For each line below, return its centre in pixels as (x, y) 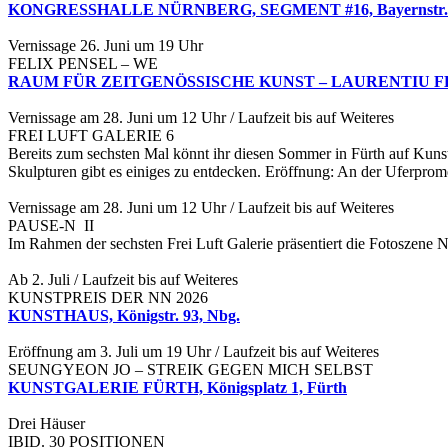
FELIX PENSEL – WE (83, 64)
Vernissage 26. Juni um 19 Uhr (105, 46)
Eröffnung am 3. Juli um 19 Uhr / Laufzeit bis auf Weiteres (193, 352)
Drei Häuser (48, 424)
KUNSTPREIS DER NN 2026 (108, 298)
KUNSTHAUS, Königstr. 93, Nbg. (124, 316)
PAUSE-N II (51, 226)
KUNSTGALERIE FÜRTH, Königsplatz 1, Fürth (177, 388)
